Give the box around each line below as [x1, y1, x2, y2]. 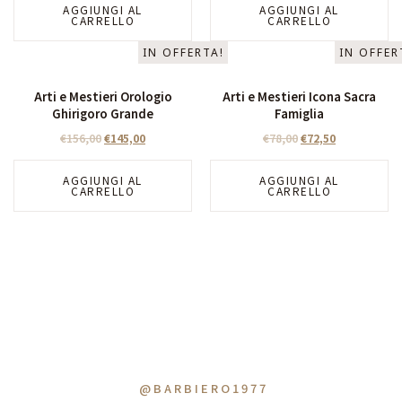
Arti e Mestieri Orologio [33, 87, 172, 105]
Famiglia [275, 104, 324, 122]
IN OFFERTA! [142, 45, 224, 61]
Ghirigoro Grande [52, 104, 153, 122]
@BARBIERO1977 [138, 380, 268, 398]
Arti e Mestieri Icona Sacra [223, 87, 376, 105]
